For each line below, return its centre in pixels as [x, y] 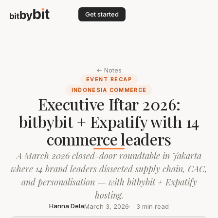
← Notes [109, 70]
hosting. [109, 195]
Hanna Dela [67, 206]
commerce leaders [109, 139]
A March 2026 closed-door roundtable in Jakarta [109, 156]
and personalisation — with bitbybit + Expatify [109, 182]
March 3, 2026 [107, 206]
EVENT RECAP [109, 79]
